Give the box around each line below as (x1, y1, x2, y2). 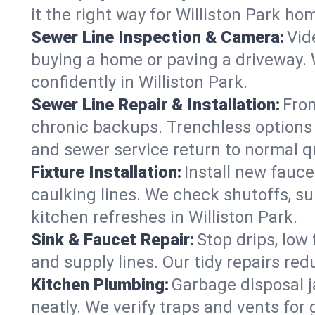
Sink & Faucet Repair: (31, 230, 194, 250)
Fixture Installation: (31, 162, 181, 182)
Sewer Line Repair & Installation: (31, 95, 280, 115)
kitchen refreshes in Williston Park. (31, 207, 297, 227)
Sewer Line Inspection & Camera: (31, 27, 284, 47)
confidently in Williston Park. (31, 72, 247, 92)
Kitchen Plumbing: (31, 275, 169, 295)
